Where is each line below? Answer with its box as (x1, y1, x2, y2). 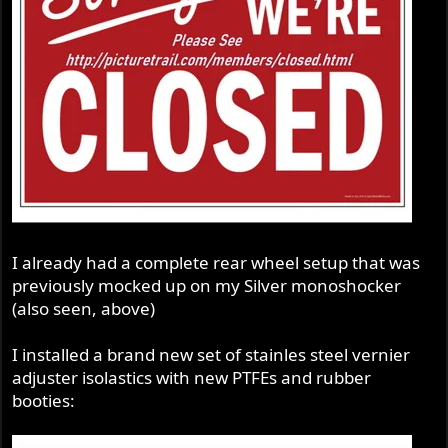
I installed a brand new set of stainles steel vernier (12, 343, 411, 367)
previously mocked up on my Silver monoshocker (12, 274, 402, 298)
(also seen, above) (12, 297, 156, 321)
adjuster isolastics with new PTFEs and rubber (12, 366, 372, 390)
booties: (12, 389, 76, 413)
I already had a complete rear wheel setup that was (12, 251, 421, 275)
